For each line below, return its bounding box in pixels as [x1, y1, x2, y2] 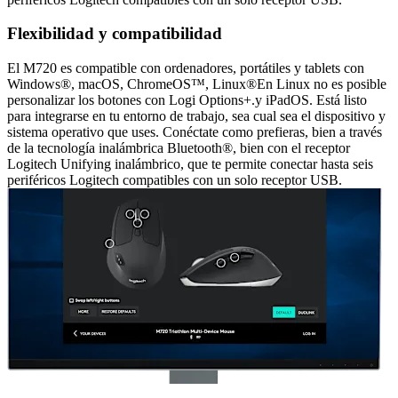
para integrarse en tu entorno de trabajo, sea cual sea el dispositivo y [7, 108, 386, 123]
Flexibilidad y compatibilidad [7, 24, 222, 44]
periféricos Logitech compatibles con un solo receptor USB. [7, 172, 342, 187]
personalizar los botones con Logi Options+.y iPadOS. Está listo [7, 92, 367, 107]
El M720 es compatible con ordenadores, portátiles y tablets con [7, 60, 364, 76]
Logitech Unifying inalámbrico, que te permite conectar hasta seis [7, 156, 373, 171]
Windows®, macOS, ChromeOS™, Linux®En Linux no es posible [7, 76, 386, 92]
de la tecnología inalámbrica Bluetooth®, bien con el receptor [7, 140, 350, 155]
